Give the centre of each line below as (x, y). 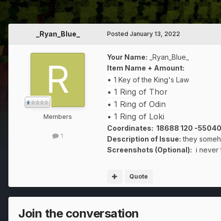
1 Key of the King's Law (152, 80)
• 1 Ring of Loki (136, 117)
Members (58, 117)
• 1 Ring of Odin (136, 104)
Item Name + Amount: (146, 68)
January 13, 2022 (155, 34)
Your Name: (127, 57)
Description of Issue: (144, 139)
